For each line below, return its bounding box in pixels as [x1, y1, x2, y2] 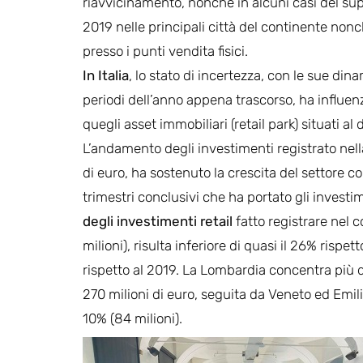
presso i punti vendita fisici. [83, 42, 248, 59]
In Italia [83, 66, 129, 83]
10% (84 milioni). [83, 310, 182, 327]
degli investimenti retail [83, 212, 236, 229]
